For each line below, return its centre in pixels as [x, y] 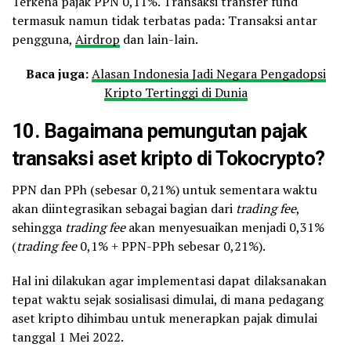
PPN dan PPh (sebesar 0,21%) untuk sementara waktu [165, 190]
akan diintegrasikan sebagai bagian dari [124, 209]
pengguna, [43, 40]
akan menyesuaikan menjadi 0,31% [225, 228]
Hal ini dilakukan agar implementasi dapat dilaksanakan [169, 281]
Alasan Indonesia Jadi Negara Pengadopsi [208, 74]
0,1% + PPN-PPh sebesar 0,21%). [172, 246]
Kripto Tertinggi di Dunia [175, 93]
